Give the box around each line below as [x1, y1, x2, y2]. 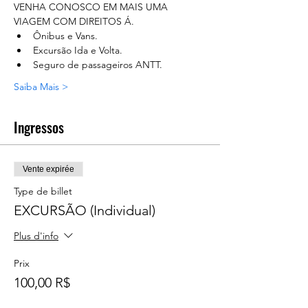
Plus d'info [14, 230, 58, 243]
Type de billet [14, 185, 72, 197]
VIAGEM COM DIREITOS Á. [14, 15, 134, 27]
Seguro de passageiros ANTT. [33, 58, 162, 71]
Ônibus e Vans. [33, 30, 98, 42]
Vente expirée [23, 164, 74, 174]
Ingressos [14, 117, 64, 137]
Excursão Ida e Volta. [33, 44, 122, 56]
